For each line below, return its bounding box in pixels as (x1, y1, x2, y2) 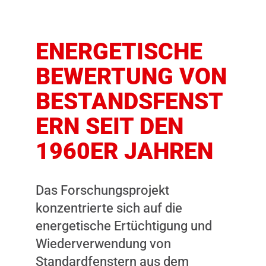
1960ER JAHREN (36, 137, 213, 164)
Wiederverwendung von (36, 236, 171, 251)
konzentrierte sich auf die (36, 200, 182, 216)
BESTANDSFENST (36, 87, 223, 115)
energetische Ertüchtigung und (36, 218, 212, 233)
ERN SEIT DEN (36, 112, 183, 140)
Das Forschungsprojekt (36, 182, 169, 198)
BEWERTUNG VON (36, 62, 227, 90)
